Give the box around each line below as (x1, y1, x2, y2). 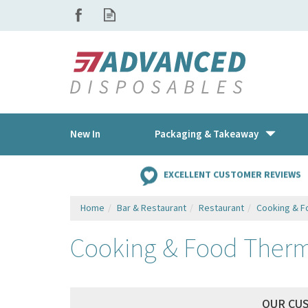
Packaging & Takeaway (154, 127, 258, 142)
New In (70, 127, 100, 142)
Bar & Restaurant (117, 201, 186, 215)
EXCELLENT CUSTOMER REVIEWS (163, 168, 301, 181)
